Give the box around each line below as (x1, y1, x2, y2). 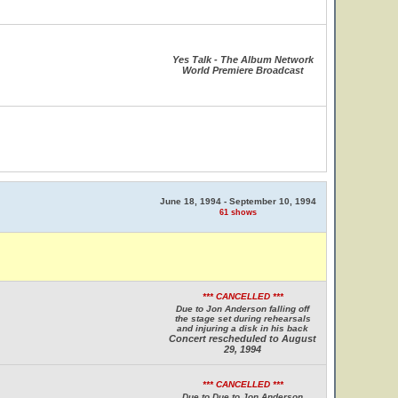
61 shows (219, 208, 257, 217)
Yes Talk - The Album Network (171, 54, 314, 65)
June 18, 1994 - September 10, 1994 (160, 196, 316, 206)
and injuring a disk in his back (177, 323, 308, 333)
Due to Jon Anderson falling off (176, 304, 309, 314)
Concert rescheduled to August (169, 333, 316, 344)
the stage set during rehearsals (174, 314, 311, 323)
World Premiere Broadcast (181, 65, 304, 76)
